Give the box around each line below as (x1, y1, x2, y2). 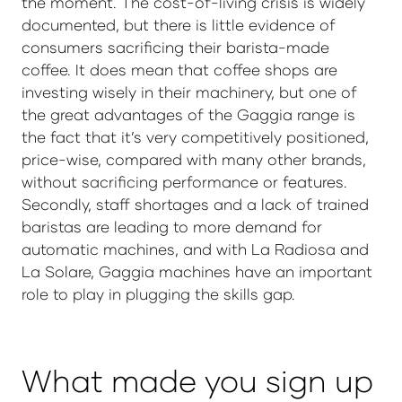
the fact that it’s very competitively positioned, (22, 127, 369, 147)
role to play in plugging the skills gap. (22, 284, 295, 304)
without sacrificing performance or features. (22, 172, 347, 192)
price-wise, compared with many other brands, (22, 150, 366, 170)
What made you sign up (22, 361, 373, 398)
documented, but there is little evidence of (22, 15, 336, 35)
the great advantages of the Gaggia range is (22, 105, 355, 125)
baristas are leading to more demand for (22, 217, 322, 237)
